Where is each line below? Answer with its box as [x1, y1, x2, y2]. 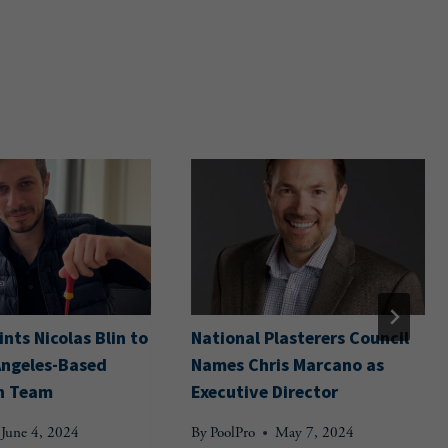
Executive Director [191, 379, 339, 405]
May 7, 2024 [275, 423, 355, 443]
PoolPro [210, 423, 256, 443]
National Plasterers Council [191, 325, 410, 351]
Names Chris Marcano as [191, 352, 385, 378]
